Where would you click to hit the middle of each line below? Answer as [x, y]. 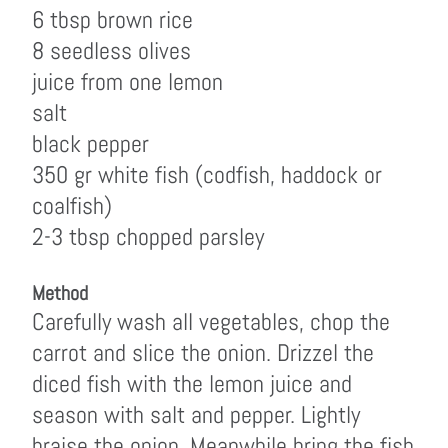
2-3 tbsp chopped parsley [148, 236]
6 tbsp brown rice [112, 19]
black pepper [90, 143]
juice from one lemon [127, 81]
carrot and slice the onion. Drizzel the [203, 352]
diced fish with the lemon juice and [192, 383]
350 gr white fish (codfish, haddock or [207, 174]
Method [60, 293]
